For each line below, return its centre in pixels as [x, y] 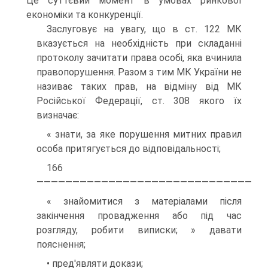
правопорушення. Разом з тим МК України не [139, 72]
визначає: [58, 115]
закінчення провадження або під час [139, 216]
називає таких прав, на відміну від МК [139, 86]
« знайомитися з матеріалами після [144, 201]
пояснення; [61, 244]
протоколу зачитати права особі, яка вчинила [139, 58]
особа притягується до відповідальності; [129, 149]
